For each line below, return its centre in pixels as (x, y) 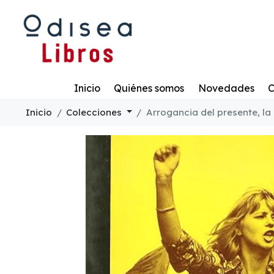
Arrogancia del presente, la (208, 112)
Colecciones (95, 112)
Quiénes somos (149, 88)
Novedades (226, 88)
